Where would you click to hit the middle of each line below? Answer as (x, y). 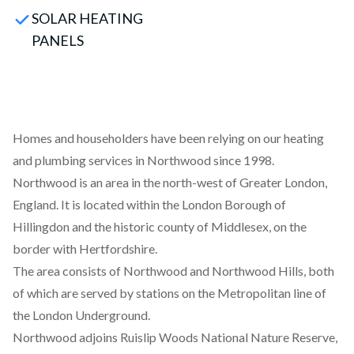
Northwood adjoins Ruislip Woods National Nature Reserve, (175, 337)
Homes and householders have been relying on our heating (168, 138)
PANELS (58, 40)
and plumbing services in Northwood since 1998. (143, 160)
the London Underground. (81, 315)
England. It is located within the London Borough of (149, 204)
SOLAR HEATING (87, 18)
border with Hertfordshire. (85, 249)
